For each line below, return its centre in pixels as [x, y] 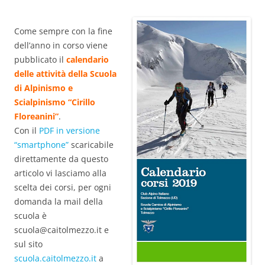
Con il [27, 130]
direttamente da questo [61, 159]
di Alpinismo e [43, 88]
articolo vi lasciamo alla [60, 173]
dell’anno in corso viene [61, 45]
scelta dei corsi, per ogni [63, 187]
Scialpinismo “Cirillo [55, 102]
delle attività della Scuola [65, 73]
